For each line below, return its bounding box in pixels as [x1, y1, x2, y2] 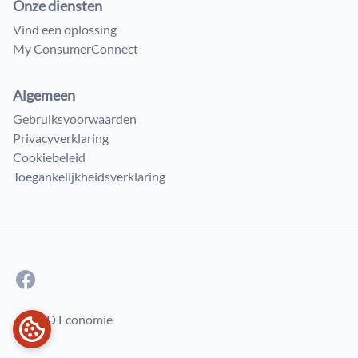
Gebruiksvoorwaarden [13, 111, 137, 126]
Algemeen [13, 86, 75, 104]
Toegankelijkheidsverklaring [13, 169, 165, 184]
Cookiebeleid [13, 149, 86, 165]
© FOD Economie [16, 312, 113, 327]
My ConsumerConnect [13, 41, 138, 56]
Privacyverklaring [13, 130, 109, 145]
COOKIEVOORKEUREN [45, 321, 182, 336]
